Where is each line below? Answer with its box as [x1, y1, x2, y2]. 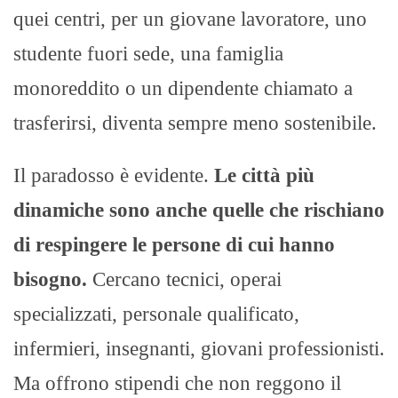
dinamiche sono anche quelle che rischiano [13, 199, 385, 222]
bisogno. [13, 268, 87, 291]
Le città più [209, 164, 314, 187]
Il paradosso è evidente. [13, 164, 209, 187]
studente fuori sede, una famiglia [13, 43, 283, 66]
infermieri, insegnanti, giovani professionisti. [13, 338, 385, 361]
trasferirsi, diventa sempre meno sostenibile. [13, 112, 377, 135]
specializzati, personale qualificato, [13, 303, 299, 326]
